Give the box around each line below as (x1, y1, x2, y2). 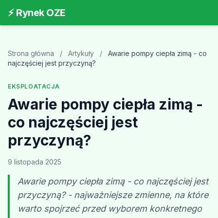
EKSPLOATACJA (8, 83, 60, 90)
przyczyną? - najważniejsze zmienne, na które (18, 190, 208, 200)
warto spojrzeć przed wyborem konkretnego (18, 203, 202, 214)
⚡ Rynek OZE (8, 7, 66, 18)
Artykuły (68, 49, 94, 57)
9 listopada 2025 (8, 158, 61, 166)
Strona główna (8, 49, 54, 57)
